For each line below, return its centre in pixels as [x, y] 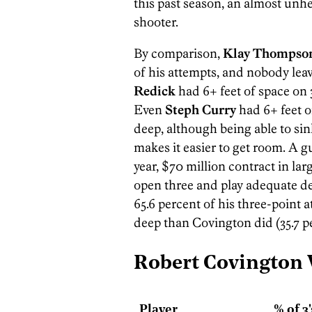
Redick [155, 91]
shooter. [156, 22]
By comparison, [178, 54]
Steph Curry [201, 110]
